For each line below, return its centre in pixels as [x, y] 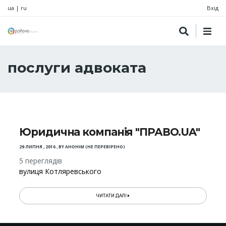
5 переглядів [41, 161]
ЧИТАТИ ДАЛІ [112, 196]
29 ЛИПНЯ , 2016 [38, 147]
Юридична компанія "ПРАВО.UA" [109, 132]
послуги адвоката [77, 68]
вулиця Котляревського [61, 172]
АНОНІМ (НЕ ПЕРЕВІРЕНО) [95, 147]
